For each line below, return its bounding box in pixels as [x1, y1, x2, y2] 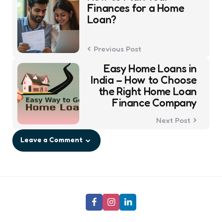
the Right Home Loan [98, 84, 197, 98]
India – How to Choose [91, 73, 197, 86]
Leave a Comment [20, 135, 83, 144]
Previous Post [93, 44, 141, 54]
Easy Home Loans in [104, 61, 197, 75]
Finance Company [111, 96, 197, 109]
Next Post [156, 115, 190, 125]
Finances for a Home [87, 1, 184, 14]
